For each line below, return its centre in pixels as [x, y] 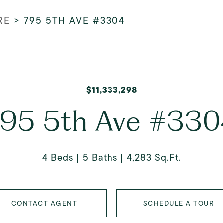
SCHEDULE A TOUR [179, 203]
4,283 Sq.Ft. [154, 158]
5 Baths [100, 158]
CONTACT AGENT [44, 203]
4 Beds [57, 158]
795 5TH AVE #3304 [74, 21]
